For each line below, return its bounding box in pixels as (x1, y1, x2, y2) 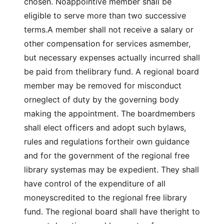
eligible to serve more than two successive (24, 10, 186, 20)
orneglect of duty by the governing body (24, 94, 179, 104)
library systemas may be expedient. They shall (24, 164, 199, 174)
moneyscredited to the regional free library (24, 192, 187, 202)
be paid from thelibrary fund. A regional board (24, 66, 199, 76)
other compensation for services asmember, (24, 38, 190, 48)
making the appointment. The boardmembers (24, 108, 195, 118)
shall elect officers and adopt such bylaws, (24, 122, 186, 132)
